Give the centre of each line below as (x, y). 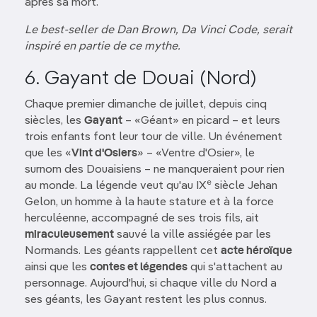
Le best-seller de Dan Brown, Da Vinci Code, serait (158, 30)
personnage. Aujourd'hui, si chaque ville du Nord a (151, 284)
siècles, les (54, 121)
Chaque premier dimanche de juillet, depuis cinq (146, 105)
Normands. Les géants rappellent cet (123, 251)
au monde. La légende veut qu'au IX (116, 186)
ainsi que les (57, 267)
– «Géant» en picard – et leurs (201, 121)
